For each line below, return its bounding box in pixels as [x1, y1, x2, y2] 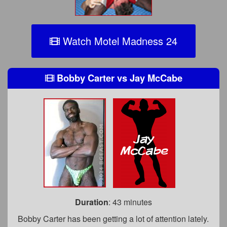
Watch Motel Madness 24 [60, 33, 177, 48]
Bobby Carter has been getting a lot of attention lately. [18, 212, 209, 224]
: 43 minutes [108, 196, 152, 208]
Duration [75, 196, 108, 208]
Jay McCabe [127, 71, 182, 85]
